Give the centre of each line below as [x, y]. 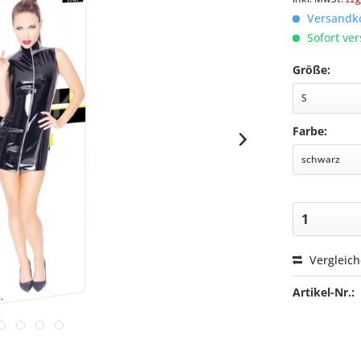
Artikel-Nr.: [324, 292]
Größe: [312, 70]
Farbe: [310, 131]
